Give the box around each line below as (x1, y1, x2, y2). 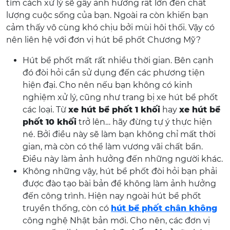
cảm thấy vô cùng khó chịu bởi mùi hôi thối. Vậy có (6, 23, 215, 32)
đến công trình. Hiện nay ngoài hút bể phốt (23, 191, 201, 201)
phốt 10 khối (23, 117, 76, 127)
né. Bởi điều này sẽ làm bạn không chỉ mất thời (23, 129, 216, 139)
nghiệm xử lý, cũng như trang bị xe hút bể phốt (23, 92, 218, 102)
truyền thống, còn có (23, 203, 111, 213)
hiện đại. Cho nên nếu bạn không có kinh (23, 80, 193, 90)
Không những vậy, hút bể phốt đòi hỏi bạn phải (23, 166, 217, 176)
